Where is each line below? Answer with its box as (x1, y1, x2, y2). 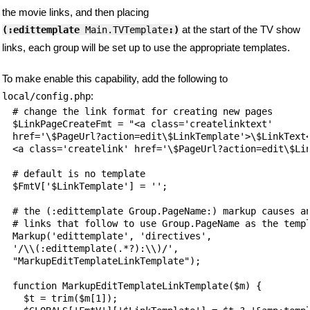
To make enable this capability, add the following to (2, 72, 228, 84)
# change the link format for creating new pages (12, 105, 273, 117)
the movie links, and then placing (2, 6, 149, 18)
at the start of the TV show (179, 23, 300, 35)
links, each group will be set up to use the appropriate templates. (2, 41, 290, 53)
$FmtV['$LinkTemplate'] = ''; (12, 180, 167, 192)
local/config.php (2, 90, 91, 102)
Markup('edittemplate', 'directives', (12, 230, 212, 241)
